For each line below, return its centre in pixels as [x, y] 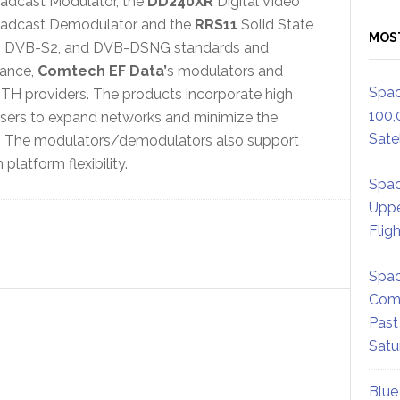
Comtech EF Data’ [102, 71]
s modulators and [225, 71]
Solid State [275, 24]
